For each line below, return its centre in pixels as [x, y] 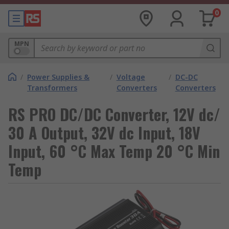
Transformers [52, 88]
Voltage [131, 77]
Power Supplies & [58, 77]
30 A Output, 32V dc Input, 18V [104, 133]
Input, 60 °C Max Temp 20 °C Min [114, 151]
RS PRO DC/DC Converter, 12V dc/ [114, 114]
